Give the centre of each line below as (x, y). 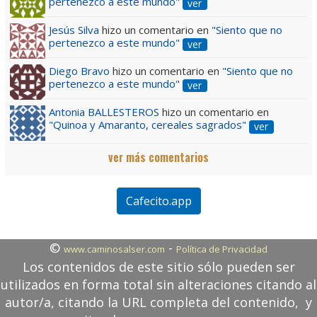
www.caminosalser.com (114, 249)
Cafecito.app (158, 201)
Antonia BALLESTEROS (105, 112)
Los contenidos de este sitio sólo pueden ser (158, 266)
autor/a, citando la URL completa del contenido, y (158, 302)
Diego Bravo (79, 71)
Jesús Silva (75, 30)
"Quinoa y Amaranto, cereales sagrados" (148, 125)
